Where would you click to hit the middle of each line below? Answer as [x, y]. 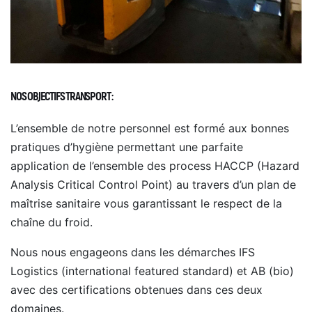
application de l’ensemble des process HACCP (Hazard [155, 165]
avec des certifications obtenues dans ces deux [136, 289]
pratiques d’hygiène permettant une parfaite [127, 147]
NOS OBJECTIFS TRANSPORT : [62, 96]
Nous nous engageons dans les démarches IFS [133, 252]
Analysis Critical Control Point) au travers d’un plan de [153, 184]
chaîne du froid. [52, 222]
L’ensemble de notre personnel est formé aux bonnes [150, 128]
